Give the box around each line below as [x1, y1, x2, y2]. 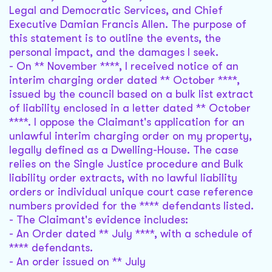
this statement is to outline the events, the [9, 32, 221, 45]
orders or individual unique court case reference [9, 186, 253, 199]
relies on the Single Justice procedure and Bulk [9, 158, 243, 171]
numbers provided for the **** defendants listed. [9, 200, 254, 212]
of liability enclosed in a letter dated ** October [9, 102, 251, 115]
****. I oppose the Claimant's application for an [9, 116, 245, 129]
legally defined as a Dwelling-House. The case [9, 144, 239, 157]
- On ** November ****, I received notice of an [9, 60, 239, 73]
